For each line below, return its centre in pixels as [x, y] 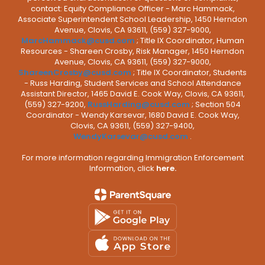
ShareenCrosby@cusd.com [75, 72]
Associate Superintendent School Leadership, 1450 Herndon [132, 19]
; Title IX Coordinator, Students [190, 72]
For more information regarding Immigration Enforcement [132, 158]
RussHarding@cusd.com [139, 104]
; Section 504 [216, 104]
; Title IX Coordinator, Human [190, 41]
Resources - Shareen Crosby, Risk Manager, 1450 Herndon [132, 51]
